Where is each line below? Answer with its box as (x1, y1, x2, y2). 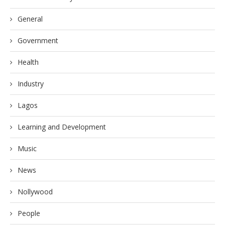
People (18, 208, 40, 218)
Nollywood (18, 187, 53, 197)
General (18, 14, 43, 24)
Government (18, 36, 58, 46)
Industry (18, 79, 44, 89)
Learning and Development (18, 122, 106, 132)
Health (18, 57, 39, 67)
